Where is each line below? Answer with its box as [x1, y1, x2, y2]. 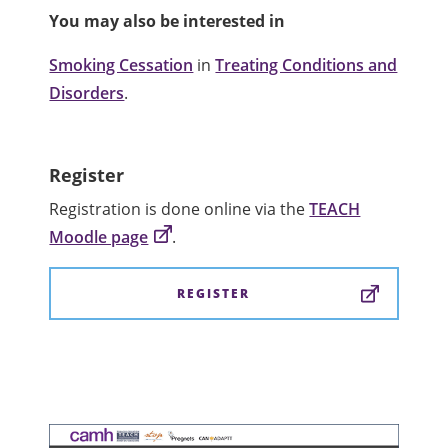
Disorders [49, 82, 125, 105]
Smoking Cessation [49, 54, 194, 77]
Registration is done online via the [49, 198, 310, 221]
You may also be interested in [49, 10, 286, 33]
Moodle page [49, 226, 149, 249]
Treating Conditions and [215, 54, 398, 77]
